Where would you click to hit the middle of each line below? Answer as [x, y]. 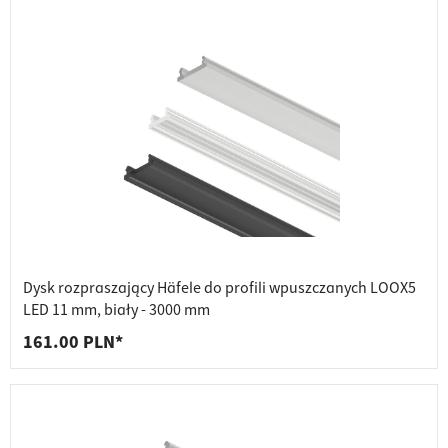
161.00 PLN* [73, 343]
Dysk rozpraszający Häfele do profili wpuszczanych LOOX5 [219, 288]
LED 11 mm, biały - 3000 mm [116, 310]
